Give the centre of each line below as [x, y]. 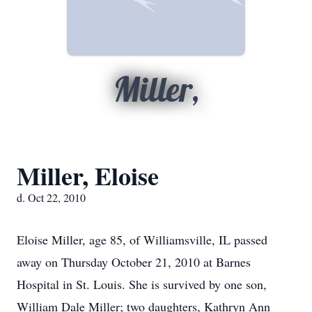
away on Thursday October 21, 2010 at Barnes [134, 262]
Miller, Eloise [88, 175]
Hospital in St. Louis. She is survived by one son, [142, 284]
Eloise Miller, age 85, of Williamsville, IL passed [142, 240]
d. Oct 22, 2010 [51, 197]
